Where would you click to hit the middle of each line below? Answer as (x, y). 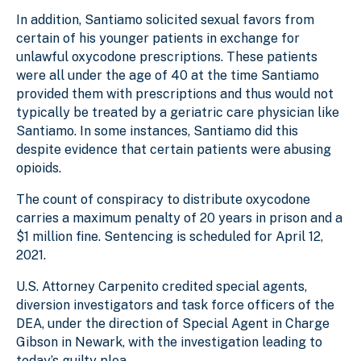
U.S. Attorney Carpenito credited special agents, (162, 286)
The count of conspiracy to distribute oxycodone (163, 199)
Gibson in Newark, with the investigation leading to (169, 342)
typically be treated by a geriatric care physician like (178, 112)
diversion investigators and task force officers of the (175, 305)
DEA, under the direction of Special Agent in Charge (173, 323)
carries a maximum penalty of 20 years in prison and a (179, 218)
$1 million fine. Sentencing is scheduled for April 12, (170, 236)
